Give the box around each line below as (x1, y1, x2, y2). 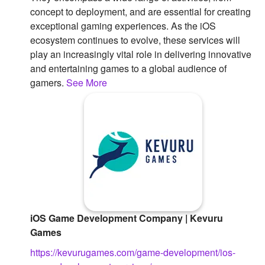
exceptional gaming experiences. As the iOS (30, 19, 216, 33)
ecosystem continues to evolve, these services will (30, 33, 240, 47)
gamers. (30, 76, 66, 90)
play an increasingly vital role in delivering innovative (30, 47, 251, 62)
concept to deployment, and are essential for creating (30, 5, 251, 19)
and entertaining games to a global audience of (30, 62, 227, 76)
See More (66, 76, 107, 90)
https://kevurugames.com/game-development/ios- (30, 245, 235, 260)
